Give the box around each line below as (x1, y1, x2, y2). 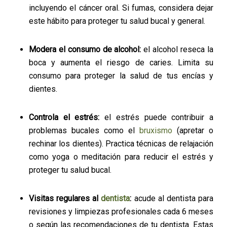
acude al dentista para (134, 194, 214, 203)
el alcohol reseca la (143, 45, 214, 54)
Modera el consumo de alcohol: (28, 45, 144, 54)
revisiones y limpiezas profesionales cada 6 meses (28, 207, 214, 216)
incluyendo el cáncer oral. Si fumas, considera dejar (28, 3, 214, 13)
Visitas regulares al (28, 194, 101, 203)
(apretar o (172, 126, 214, 135)
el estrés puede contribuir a (104, 112, 214, 122)
